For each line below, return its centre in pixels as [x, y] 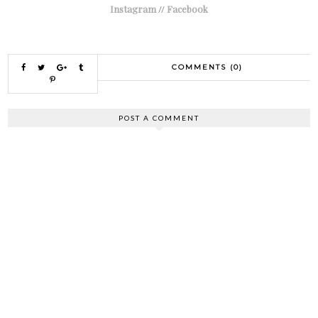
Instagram [133, 9]
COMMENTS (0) [208, 67]
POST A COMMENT [159, 118]
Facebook [187, 9]
